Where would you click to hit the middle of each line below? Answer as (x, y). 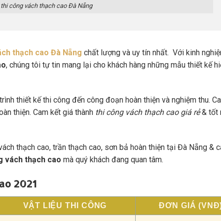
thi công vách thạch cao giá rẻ (147, 112)
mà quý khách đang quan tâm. (112, 159)
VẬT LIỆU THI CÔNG (65, 206)
